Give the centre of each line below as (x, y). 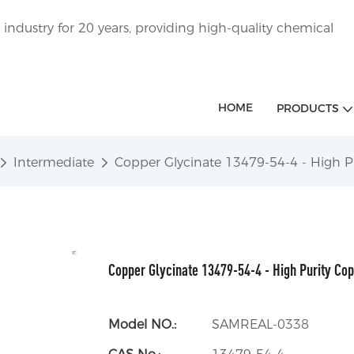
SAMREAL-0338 (260, 324)
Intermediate (54, 162)
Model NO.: (142, 324)
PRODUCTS (308, 108)
